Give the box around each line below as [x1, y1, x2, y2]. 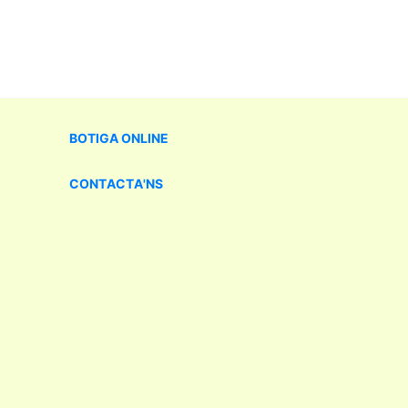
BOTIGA [69, 130, 121, 147]
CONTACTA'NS [69, 176, 163, 192]
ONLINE [121, 130, 168, 147]
